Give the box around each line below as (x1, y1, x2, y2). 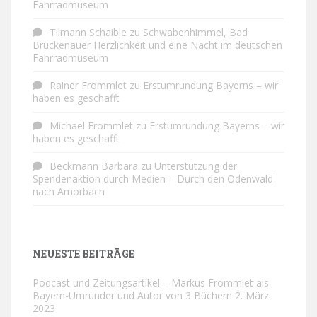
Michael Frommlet (50, 118, 133, 132)
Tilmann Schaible (50, 25, 127, 39)
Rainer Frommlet (50, 78, 127, 92)
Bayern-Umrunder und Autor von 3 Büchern (33, 288, 232, 302)
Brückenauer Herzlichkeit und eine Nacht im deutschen (33, 38, 282, 52)
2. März (235, 288, 269, 302)
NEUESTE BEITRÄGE (33, 246, 134, 260)
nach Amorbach (33, 184, 105, 198)
